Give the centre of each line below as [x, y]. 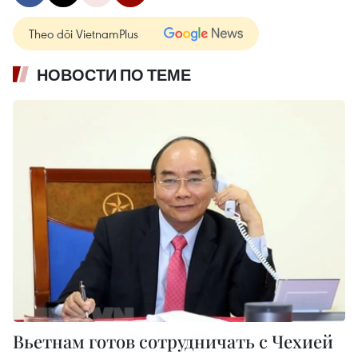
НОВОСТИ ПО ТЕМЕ [114, 76]
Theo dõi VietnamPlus [84, 34]
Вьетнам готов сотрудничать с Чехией [173, 341]
